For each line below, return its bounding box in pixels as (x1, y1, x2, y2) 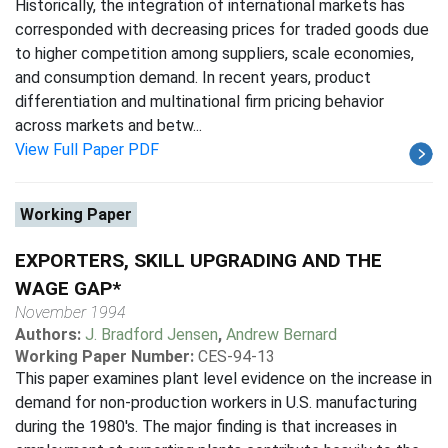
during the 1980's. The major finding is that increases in (15, 417, 397, 436)
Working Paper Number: (15, 347, 194, 366)
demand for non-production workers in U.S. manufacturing (15, 393, 417, 412)
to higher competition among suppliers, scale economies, (15, 44, 414, 63)
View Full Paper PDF (15, 140, 159, 159)
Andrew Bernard (226, 325, 337, 344)
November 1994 (15, 303, 126, 322)
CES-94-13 (198, 347, 275, 366)
